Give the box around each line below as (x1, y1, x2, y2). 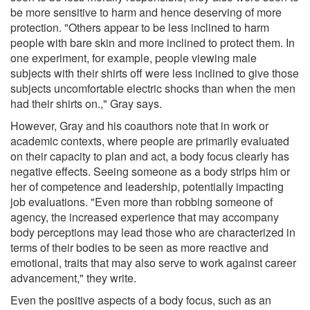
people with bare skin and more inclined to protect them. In (10, 34, 295, 51)
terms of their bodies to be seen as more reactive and (10, 239, 268, 255)
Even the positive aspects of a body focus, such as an (10, 291, 271, 308)
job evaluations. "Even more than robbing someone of (10, 193, 273, 210)
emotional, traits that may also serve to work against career (10, 254, 296, 271)
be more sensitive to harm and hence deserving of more (10, 3, 282, 20)
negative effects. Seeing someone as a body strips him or (10, 163, 290, 179)
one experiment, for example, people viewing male (10, 49, 257, 66)
